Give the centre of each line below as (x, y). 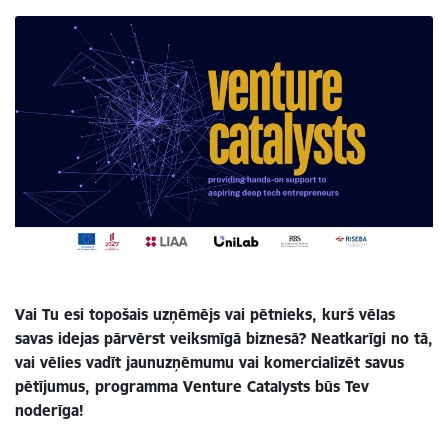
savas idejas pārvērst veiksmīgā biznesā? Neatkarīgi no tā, (224, 339)
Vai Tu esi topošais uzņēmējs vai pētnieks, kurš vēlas (205, 315)
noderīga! (49, 411)
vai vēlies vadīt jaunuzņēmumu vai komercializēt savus (209, 363)
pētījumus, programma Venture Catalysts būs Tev (192, 387)
